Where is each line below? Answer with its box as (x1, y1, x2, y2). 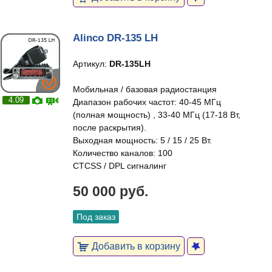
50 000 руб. (73, 183, 148, 199)
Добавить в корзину (89, 240, 180, 251)
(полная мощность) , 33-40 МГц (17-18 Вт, (73, 110, 240, 120)
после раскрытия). (73, 123, 146, 132)
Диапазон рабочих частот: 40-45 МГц (73, 97, 221, 107)
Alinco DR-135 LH (73, 32, 158, 44)
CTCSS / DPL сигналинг (73, 161, 166, 171)
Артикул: (73, 59, 109, 69)
